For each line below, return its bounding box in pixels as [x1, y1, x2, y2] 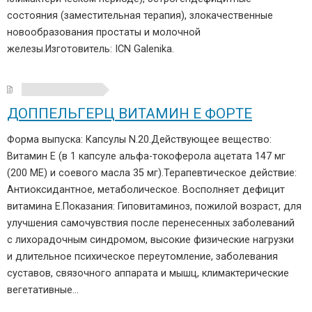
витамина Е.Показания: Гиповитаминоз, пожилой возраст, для [7, 201, 302, 212]
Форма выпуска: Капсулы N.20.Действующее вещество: [7, 134, 272, 146]
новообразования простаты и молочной [7, 26, 201, 38]
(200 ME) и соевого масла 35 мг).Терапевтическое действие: [7, 167, 297, 179]
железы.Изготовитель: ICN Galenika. [7, 43, 174, 55]
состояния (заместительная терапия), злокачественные [7, 10, 273, 22]
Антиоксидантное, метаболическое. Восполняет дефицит [7, 184, 285, 196]
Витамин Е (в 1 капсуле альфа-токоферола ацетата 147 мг [7, 150, 286, 162]
